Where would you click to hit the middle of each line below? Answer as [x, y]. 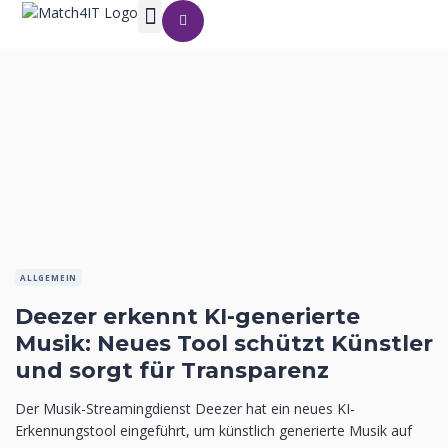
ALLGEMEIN [49, 277]
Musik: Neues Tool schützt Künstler [224, 343]
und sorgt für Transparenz [172, 370]
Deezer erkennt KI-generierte [187, 316]
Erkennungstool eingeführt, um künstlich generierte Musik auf [213, 430]
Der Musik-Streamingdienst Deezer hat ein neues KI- [185, 408]
